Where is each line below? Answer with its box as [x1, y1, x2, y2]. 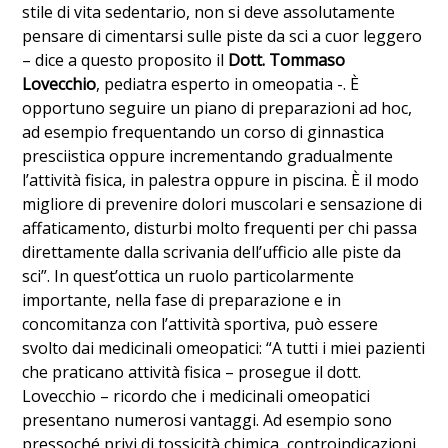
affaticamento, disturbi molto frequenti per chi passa [22, 216, 418, 239]
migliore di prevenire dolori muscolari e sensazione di [22, 192, 423, 215]
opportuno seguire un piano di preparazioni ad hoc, [22, 96, 413, 119]
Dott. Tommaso [228, 48, 346, 71]
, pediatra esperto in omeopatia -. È [96, 72, 360, 95]
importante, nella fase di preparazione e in [22, 288, 342, 311]
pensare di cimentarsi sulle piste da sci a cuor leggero [22, 24, 423, 47]
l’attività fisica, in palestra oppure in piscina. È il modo [22, 168, 420, 191]
